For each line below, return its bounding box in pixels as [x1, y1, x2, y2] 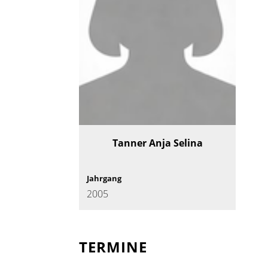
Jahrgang [87, 173, 121, 184]
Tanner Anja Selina [112, 136, 203, 150]
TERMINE [79, 237, 147, 257]
